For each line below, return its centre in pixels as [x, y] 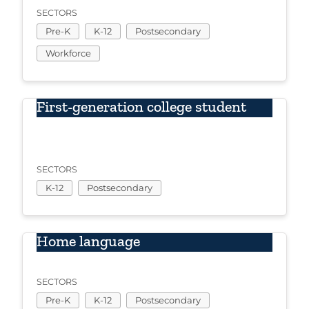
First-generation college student [141, 107]
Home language [88, 241]
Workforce [68, 53]
